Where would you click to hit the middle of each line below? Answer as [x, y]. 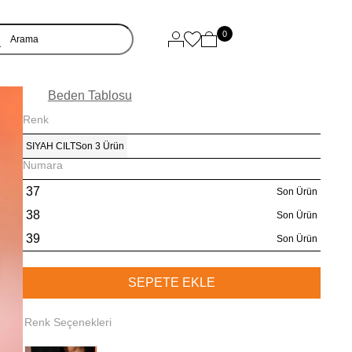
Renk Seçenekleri [68, 322]
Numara [42, 165]
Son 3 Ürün [99, 146]
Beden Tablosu [90, 95]
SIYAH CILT [50, 146]
